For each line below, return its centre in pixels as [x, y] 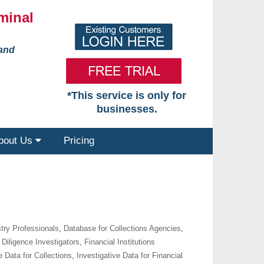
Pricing [79, 141]
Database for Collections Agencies [122, 228]
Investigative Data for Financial [130, 255]
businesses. [127, 109]
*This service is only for [127, 95]
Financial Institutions [120, 242]
